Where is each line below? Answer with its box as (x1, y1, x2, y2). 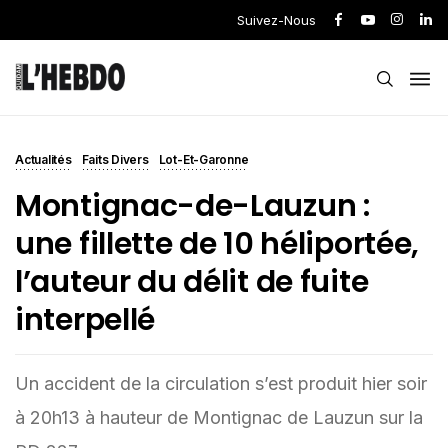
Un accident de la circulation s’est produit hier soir (15, 373, 427, 394)
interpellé (15, 299, 155, 341)
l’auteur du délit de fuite (15, 261, 369, 303)
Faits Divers (81, 152, 149, 167)
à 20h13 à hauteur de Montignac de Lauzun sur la (15, 407, 423, 428)
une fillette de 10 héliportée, (15, 223, 420, 265)
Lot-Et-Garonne (158, 152, 249, 167)
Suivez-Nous (237, 12, 316, 28)
